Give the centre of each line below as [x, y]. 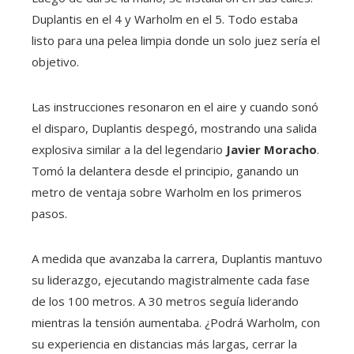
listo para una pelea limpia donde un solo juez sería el [176, 40]
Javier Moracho [271, 149]
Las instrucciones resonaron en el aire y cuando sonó [175, 106]
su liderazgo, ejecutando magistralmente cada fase [171, 279]
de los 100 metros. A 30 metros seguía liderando [165, 301]
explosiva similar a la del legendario [129, 149]
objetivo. [55, 61]
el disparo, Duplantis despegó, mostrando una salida [174, 128]
